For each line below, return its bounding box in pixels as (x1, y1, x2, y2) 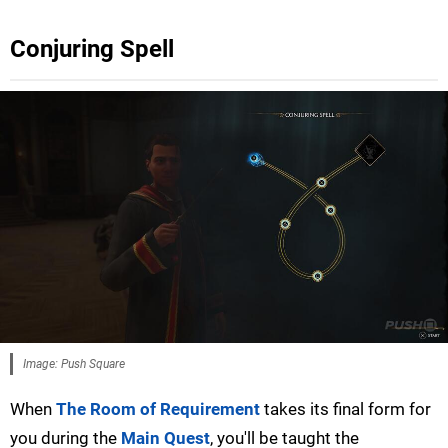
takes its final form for (260, 398, 431, 419)
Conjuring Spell (10, 35, 174, 64)
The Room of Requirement (56, 398, 260, 419)
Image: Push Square (23, 356, 125, 371)
